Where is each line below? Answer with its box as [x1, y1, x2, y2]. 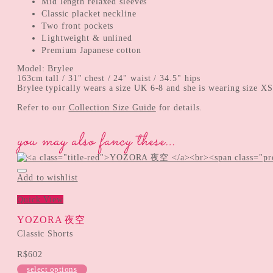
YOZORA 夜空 [17, 214, 86, 225]
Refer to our [17, 102, 69, 112]
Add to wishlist [17, 172, 78, 182]
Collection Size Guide [68, 102, 156, 112]
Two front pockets [41, 21, 114, 30]
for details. [155, 102, 203, 112]
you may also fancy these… [17, 127, 175, 155]
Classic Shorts [17, 229, 73, 238]
